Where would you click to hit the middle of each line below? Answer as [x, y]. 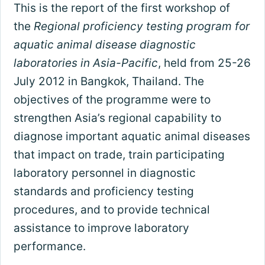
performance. [51, 246]
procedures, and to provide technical [112, 209]
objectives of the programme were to [112, 99]
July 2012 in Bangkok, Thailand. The [109, 81]
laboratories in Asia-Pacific [85, 63]
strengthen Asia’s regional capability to [117, 118]
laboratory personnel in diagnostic [104, 173]
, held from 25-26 [204, 63]
